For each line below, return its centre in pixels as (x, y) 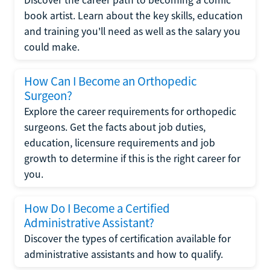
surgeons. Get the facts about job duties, (115, 127)
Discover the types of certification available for (127, 239)
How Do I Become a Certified (97, 209)
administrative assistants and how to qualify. (124, 254)
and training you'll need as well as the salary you (132, 31)
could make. (52, 47)
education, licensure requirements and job (120, 143)
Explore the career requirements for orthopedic (130, 111)
